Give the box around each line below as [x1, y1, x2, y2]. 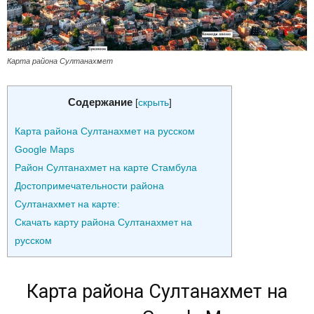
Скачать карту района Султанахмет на [15, 217, 192, 228]
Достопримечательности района [15, 180, 164, 192]
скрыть [137, 97, 169, 109]
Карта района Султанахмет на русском [15, 125, 195, 137]
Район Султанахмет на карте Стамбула [15, 162, 197, 174]
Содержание [67, 96, 132, 109]
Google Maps [15, 144, 74, 156]
